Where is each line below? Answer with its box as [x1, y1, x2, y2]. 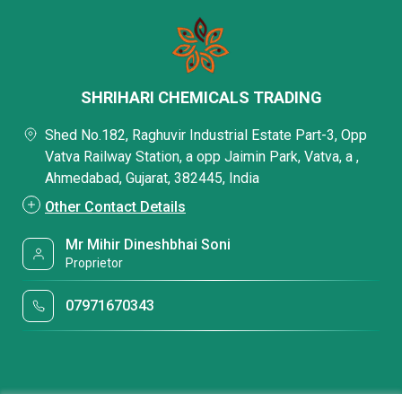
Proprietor [66, 256, 124, 270]
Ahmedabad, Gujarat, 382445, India [45, 170, 259, 187]
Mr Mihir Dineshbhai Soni [66, 236, 232, 253]
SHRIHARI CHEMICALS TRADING [80, 88, 322, 107]
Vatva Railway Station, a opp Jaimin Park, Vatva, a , [45, 148, 359, 165]
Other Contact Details [45, 198, 186, 215]
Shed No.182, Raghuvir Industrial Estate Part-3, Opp [45, 127, 367, 144]
